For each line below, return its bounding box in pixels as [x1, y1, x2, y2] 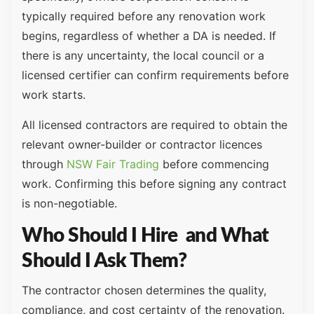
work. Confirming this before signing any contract [22, 176, 287, 191]
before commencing [159, 156, 269, 171]
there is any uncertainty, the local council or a [22, 48, 264, 63]
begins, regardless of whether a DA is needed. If [22, 29, 276, 43]
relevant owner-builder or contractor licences [22, 137, 262, 151]
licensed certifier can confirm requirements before [22, 68, 289, 83]
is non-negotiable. [22, 196, 117, 210]
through [22, 156, 63, 171]
